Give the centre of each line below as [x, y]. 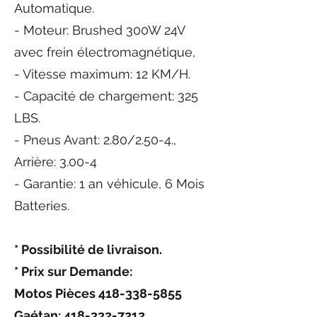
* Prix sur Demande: [75, 271]
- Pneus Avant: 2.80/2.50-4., [95, 139]
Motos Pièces [56, 293]
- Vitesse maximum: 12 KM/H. [102, 74]
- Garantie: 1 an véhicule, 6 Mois [111, 183]
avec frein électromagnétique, [105, 52]
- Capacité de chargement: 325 [106, 96]
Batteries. [44, 205]
